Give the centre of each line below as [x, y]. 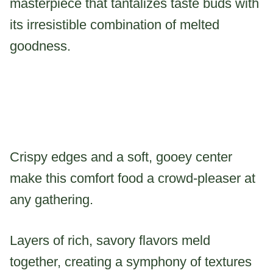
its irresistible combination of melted [115, 24]
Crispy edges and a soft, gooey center [121, 157]
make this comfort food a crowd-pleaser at [133, 178]
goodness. [40, 46]
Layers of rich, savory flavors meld [110, 240]
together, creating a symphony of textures [131, 261]
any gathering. [51, 199]
